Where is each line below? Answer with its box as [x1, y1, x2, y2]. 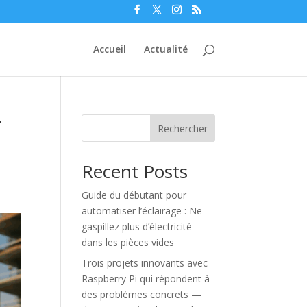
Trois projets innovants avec [82, 256, 208, 269]
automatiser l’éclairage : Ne [82, 204, 203, 217]
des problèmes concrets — [82, 288, 202, 301]
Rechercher [157, 121, 208, 135]
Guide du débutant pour [82, 188, 187, 201]
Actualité [143, 42, 188, 56]
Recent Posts [82, 159, 188, 184]
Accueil [93, 42, 126, 56]
